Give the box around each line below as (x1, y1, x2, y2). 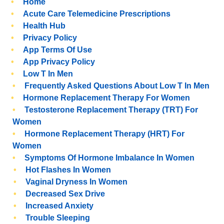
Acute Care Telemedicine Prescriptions (23, 9, 171, 18)
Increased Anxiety (25, 201, 94, 210)
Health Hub (23, 21, 66, 30)
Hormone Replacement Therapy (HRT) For (24, 129, 184, 138)
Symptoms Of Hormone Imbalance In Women (24, 153, 194, 162)
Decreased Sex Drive (25, 189, 105, 198)
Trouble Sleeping (25, 213, 90, 222)
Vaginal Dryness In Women (25, 177, 128, 186)
